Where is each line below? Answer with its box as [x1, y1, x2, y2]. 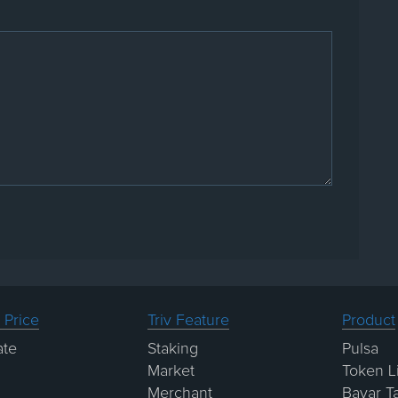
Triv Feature [147, 312, 229, 329]
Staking [147, 340, 198, 357]
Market [147, 362, 195, 379]
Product [342, 312, 396, 329]
